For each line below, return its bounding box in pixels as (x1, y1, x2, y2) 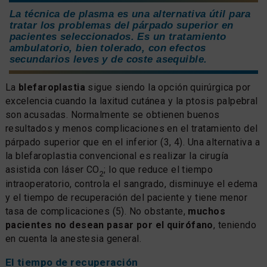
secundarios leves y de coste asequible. (9, 52, 207, 65)
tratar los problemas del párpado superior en (9, 18, 234, 31)
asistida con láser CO (5, 163, 100, 175)
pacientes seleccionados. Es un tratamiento (9, 30, 226, 42)
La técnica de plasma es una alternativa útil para (9, 7, 251, 20)
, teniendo (213, 219, 257, 231)
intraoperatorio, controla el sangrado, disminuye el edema (5, 178, 258, 190)
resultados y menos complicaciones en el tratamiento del (5, 122, 258, 134)
